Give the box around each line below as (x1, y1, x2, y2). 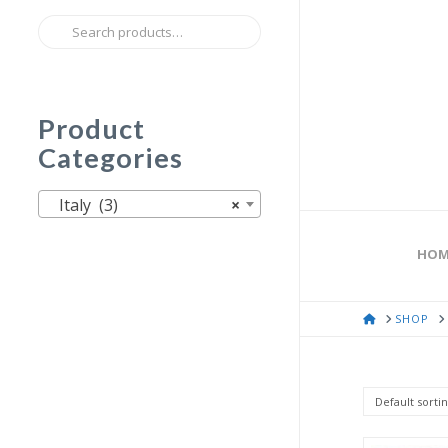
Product (37, 112, 145, 146)
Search (36, 15, 88, 38)
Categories (37, 141, 183, 175)
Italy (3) (46, 194, 118, 217)
